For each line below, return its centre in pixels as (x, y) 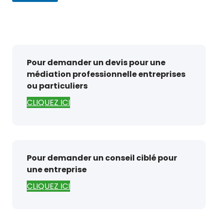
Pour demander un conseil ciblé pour (102, 158)
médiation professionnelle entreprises (106, 74)
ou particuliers (57, 86)
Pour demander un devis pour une (96, 63)
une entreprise (57, 170)
